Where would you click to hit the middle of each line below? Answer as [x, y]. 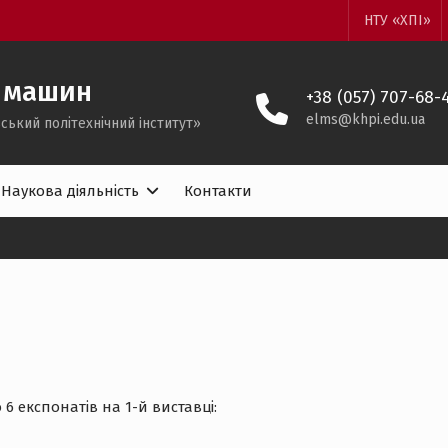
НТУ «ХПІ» [397, 20]
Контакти [218, 191]
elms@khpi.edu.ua [365, 119]
